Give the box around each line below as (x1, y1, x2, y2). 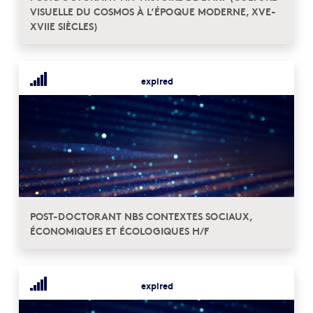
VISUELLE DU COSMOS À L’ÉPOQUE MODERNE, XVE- (30, 3, 276, 19)
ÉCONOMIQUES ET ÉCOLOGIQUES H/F (30, 223, 209, 238)
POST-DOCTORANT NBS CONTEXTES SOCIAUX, (30, 208, 252, 224)
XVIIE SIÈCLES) (30, 18, 98, 34)
